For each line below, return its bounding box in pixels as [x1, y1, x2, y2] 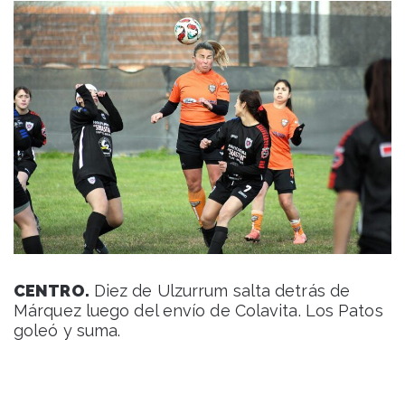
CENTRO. [14, 280, 89, 300]
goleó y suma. [14, 320, 121, 340]
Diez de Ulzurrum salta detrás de [89, 280, 351, 300]
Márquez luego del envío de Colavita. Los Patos [14, 300, 383, 320]
